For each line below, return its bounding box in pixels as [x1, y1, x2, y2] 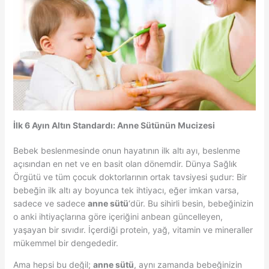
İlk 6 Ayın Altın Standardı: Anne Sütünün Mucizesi [13, 119, 215, 130]
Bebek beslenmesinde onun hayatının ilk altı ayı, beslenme [13, 145, 240, 156]
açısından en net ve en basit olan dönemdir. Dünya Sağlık [13, 158, 237, 169]
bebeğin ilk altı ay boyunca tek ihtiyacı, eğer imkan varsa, [13, 184, 239, 195]
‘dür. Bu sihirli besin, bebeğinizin [128, 198, 253, 208]
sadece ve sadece [13, 198, 88, 208]
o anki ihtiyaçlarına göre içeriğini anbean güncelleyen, [13, 211, 223, 222]
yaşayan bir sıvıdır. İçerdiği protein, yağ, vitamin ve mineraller [13, 224, 253, 235]
